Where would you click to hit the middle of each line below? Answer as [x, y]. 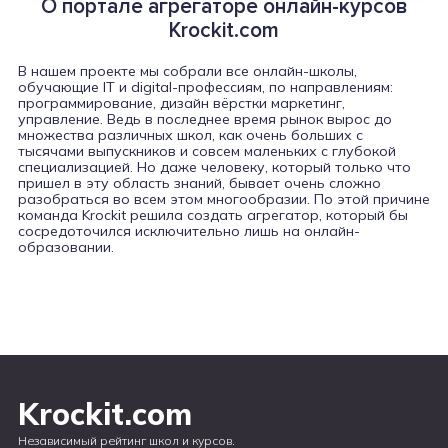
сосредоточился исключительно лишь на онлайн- [188, 230]
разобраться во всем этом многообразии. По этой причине [223, 198]
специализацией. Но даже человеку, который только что [214, 166]
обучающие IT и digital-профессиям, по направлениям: [205, 86]
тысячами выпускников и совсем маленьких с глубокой [206, 150]
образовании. [65, 246]
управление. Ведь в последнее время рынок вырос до [204, 118]
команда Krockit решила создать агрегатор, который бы [212, 214]
